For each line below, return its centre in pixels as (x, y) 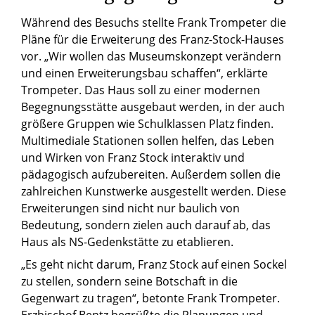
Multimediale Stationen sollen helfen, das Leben (148, 141)
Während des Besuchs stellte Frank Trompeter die (154, 23)
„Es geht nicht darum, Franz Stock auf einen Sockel (154, 265)
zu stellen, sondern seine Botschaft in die (129, 282)
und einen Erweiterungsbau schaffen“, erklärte (144, 73)
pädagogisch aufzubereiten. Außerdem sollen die (151, 175)
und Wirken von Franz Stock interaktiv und (133, 158)
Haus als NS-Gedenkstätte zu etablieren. (127, 242)
